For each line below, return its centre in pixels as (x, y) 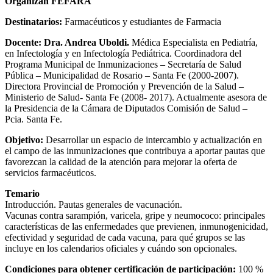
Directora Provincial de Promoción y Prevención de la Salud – (124, 86)
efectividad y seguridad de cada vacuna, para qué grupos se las (125, 237)
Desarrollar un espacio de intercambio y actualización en (153, 140)
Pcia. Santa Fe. (34, 119)
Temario (22, 193)
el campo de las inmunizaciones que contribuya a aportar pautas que (135, 151)
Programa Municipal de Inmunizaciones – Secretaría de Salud (123, 64)
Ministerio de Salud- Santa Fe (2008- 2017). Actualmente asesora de (136, 97)
